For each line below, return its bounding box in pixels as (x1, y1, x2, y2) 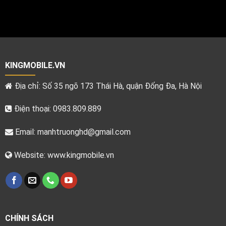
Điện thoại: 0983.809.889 (12, 104, 101, 114)
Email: (13, 127, 37, 137)
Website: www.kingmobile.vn (12, 150, 114, 160)
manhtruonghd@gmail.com (37, 127, 131, 137)
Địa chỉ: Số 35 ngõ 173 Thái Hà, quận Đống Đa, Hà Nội (12, 81, 202, 91)
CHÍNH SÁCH (5, 213, 53, 223)
